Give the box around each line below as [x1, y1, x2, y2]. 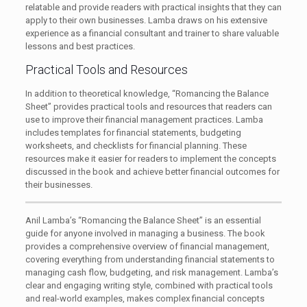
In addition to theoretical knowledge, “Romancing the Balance [25, 88, 269, 99]
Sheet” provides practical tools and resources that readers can [25, 101, 272, 112]
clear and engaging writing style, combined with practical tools [25, 280, 273, 291]
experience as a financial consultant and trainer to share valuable [25, 28, 279, 38]
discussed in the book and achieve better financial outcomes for [25, 167, 280, 177]
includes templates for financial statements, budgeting [25, 127, 241, 138]
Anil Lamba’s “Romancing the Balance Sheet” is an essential [25, 215, 261, 225]
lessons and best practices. [25, 41, 135, 51]
